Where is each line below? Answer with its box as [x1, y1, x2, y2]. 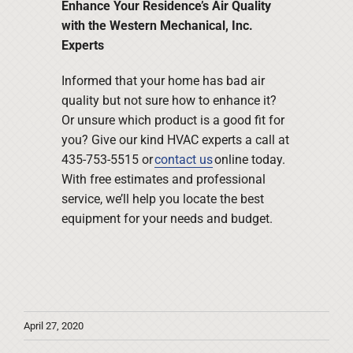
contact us [154, 152, 213, 168]
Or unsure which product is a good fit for [61, 113, 284, 128]
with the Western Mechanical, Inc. [61, 18, 253, 34]
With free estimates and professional [61, 172, 266, 188]
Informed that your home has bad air [61, 73, 265, 89]
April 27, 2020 [24, 320, 84, 333]
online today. [212, 152, 285, 168]
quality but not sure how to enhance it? [61, 93, 277, 109]
